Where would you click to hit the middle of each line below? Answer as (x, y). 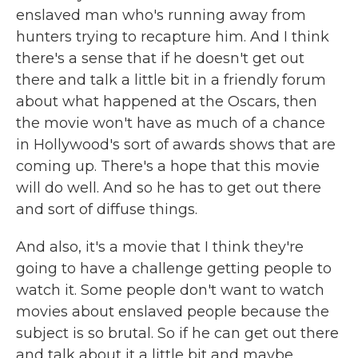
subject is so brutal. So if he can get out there (177, 333)
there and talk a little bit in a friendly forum (171, 80)
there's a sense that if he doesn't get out (160, 58)
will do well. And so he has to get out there (169, 188)
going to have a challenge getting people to (174, 268)
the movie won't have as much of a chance (171, 123)
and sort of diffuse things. (107, 209)
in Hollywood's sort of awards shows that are (176, 145)
